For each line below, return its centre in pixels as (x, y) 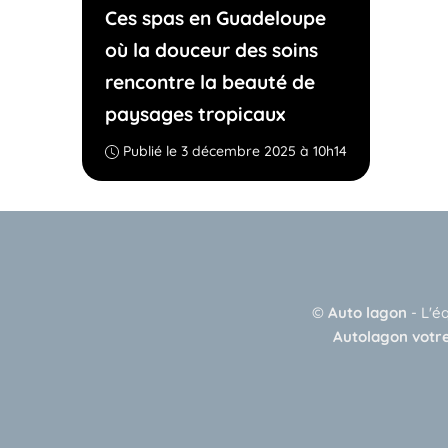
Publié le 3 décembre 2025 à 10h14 (234, 150)
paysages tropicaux (194, 113)
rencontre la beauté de (209, 81)
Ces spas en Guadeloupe (215, 17)
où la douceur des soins (211, 49)
